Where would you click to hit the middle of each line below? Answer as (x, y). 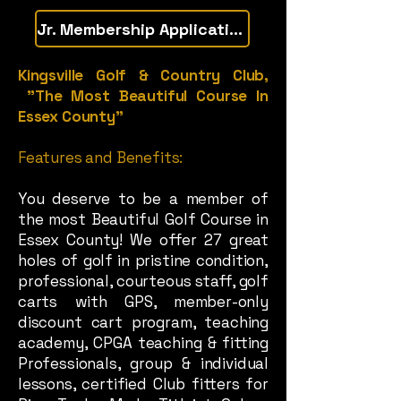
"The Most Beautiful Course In (143, 96)
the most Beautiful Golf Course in (143, 219)
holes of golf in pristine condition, (143, 260)
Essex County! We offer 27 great (143, 240)
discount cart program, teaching (143, 322)
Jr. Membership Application (236, 29)
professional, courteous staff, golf (143, 281)
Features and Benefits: (101, 158)
